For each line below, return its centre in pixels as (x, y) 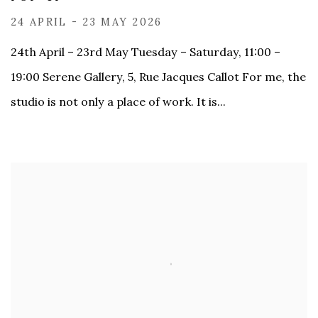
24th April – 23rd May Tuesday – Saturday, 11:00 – (146, 51)
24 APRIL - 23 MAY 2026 (87, 22)
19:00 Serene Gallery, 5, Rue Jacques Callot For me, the (158, 76)
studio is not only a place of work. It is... (118, 101)
